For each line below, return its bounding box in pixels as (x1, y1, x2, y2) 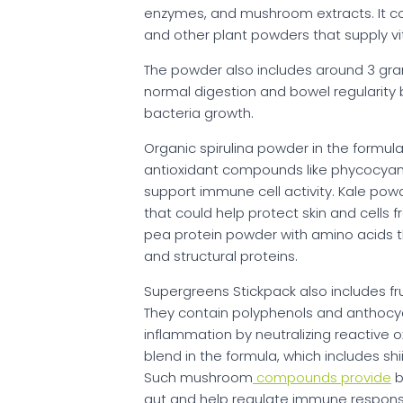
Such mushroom (144, 368, 253, 388)
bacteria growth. (144, 103, 254, 123)
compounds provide (253, 368, 391, 388)
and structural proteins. (144, 246, 298, 266)
